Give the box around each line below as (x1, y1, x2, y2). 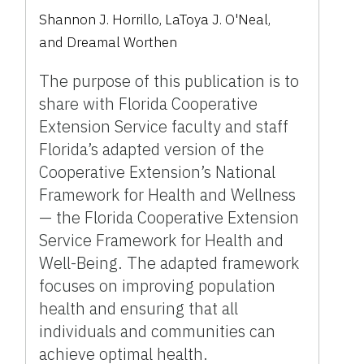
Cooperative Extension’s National (39, 160, 276, 183)
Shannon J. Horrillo (39, 10, 160, 28)
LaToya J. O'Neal (165, 10, 269, 28)
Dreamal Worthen (67, 32, 178, 51)
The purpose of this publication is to (39, 69, 300, 92)
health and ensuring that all (39, 297, 239, 319)
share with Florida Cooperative (39, 92, 258, 115)
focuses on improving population (39, 274, 276, 297)
